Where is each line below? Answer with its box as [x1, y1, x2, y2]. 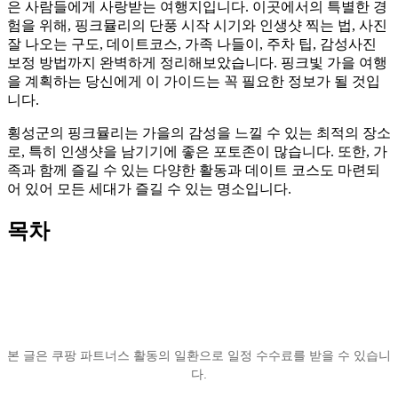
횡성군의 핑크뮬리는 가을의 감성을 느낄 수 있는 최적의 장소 [7, 124, 391, 140]
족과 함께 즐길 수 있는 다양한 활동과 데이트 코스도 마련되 [7, 162, 380, 178]
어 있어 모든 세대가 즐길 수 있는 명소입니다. [7, 180, 291, 196]
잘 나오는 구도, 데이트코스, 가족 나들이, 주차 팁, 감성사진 [7, 36, 377, 52]
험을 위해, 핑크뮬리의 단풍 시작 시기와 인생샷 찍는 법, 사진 [7, 17, 387, 33]
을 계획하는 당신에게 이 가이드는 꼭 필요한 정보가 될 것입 [7, 73, 380, 89]
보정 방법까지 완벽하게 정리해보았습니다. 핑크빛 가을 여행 [7, 54, 387, 70]
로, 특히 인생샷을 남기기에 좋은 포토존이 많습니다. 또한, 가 [7, 143, 387, 159]
